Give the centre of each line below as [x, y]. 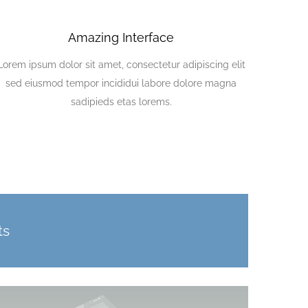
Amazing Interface [121, 37]
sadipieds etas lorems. [121, 101]
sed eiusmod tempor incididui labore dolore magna [121, 83]
